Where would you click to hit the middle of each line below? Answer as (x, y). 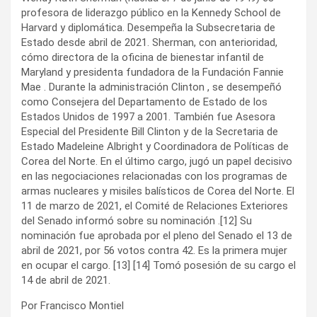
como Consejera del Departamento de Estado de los (144, 102)
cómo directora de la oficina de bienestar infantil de (143, 57)
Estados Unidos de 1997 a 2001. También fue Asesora (148, 116)
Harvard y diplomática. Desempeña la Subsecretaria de (148, 27)
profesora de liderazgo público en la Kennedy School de (151, 12)
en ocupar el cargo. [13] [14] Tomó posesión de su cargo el (158, 265)
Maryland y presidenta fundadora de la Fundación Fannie (152, 72)
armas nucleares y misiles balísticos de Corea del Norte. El (158, 191)
